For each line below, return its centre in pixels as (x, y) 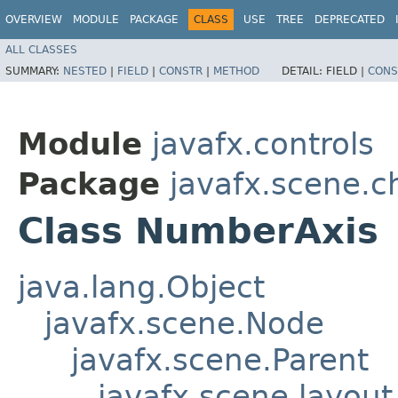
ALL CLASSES (41, 49)
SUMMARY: (34, 71)
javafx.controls (263, 143)
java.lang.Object (141, 287)
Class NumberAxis (198, 231)
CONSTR (181, 71)
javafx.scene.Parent (220, 359)
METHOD (236, 71)
